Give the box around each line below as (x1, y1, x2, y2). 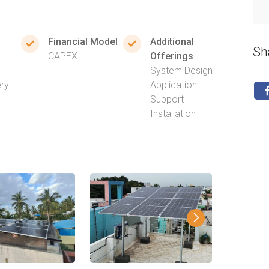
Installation (150, 107, 196, 119)
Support (150, 93, 184, 105)
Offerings (150, 50, 194, 62)
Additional (150, 35, 195, 47)
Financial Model (47, 35, 118, 47)
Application (150, 79, 198, 91)
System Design (150, 64, 213, 76)
